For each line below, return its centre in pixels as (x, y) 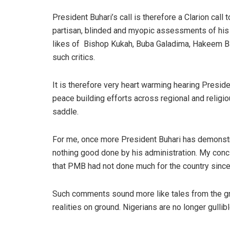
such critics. (74, 57)
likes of (66, 44)
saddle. (65, 111)
